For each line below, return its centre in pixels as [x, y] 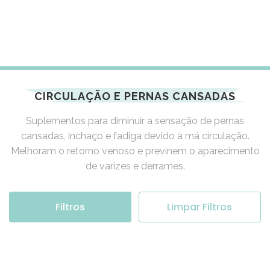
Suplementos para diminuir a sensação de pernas [135, 121]
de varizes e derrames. [135, 166]
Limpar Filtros [200, 207]
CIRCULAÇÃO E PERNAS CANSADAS [135, 96]
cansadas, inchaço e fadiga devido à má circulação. [135, 136]
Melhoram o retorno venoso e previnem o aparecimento [135, 151]
